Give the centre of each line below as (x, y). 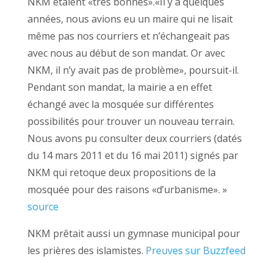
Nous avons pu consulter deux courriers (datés (134, 138)
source (43, 206)
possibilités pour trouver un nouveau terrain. (131, 121)
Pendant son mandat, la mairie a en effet (119, 87)
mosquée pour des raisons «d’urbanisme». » (127, 189)
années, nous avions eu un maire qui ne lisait (130, 19)
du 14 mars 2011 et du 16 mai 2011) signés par (133, 155)
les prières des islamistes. (86, 250)
